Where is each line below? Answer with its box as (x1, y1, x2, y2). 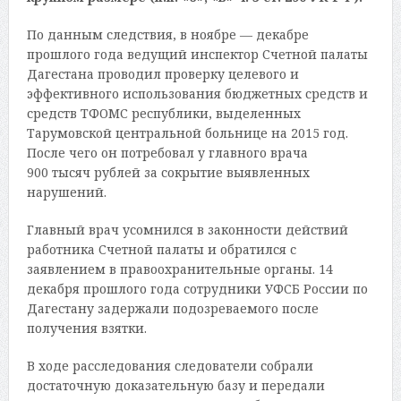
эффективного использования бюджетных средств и (26, 85, 368, 103)
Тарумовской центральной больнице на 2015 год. (26, 124, 348, 142)
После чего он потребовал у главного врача (26, 144, 308, 162)
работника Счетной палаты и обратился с (26, 241, 296, 259)
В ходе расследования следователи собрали (26, 357, 313, 375)
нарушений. (26, 183, 107, 201)
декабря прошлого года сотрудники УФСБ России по (26, 280, 368, 298)
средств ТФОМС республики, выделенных (26, 105, 301, 123)
